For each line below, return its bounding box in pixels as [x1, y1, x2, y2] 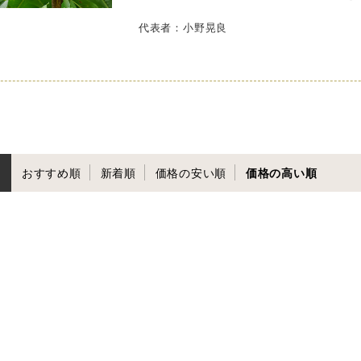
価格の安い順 [155, 164, 227, 180]
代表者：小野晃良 [138, 19, 228, 35]
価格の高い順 [245, 164, 317, 180]
